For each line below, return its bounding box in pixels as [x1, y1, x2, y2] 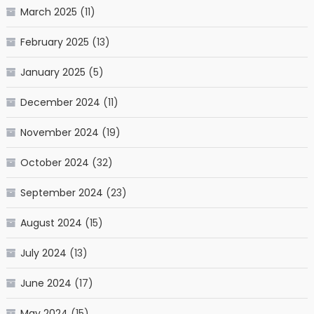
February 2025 [20, 34, 89, 49]
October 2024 [20, 155, 89, 170]
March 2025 [20, 4, 77, 19]
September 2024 [20, 185, 103, 200]
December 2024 [20, 95, 100, 109]
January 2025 [20, 64, 86, 79]
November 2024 [20, 125, 99, 139]
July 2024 [20, 245, 67, 260]
